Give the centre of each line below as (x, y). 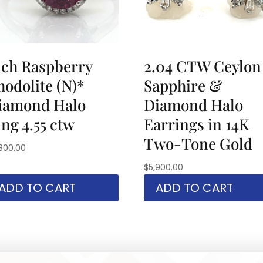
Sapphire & (183, 85)
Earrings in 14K (197, 124)
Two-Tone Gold (198, 143)
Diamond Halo (194, 104)
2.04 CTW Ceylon (203, 66)
